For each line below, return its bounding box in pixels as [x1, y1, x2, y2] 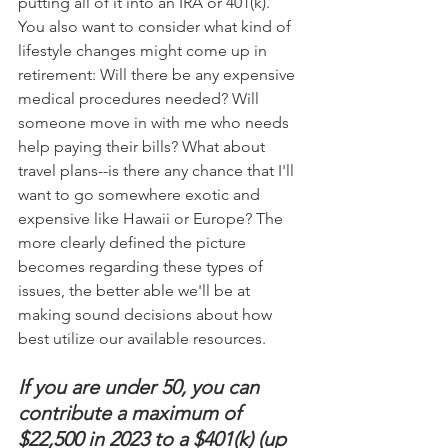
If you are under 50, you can [18, 375, 264, 400]
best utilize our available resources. [18, 329, 266, 349]
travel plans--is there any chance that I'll [18, 161, 298, 181]
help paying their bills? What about [18, 137, 269, 157]
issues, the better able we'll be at [18, 281, 254, 301]
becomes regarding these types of [18, 257, 267, 277]
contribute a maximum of [18, 401, 246, 426]
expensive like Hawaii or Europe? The [18, 209, 287, 229]
